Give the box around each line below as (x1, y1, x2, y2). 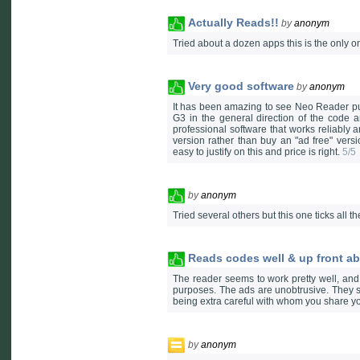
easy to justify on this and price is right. (173, 146, 342, 157)
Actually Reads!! (188, 15, 279, 29)
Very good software (188, 79, 294, 92)
